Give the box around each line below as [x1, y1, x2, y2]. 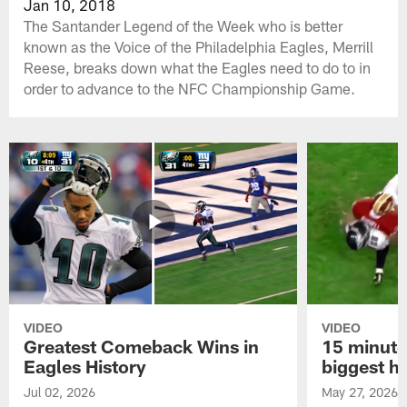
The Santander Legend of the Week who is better [24, 15, 343, 35]
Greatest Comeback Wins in [24, 335, 260, 358]
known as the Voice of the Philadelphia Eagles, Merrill [24, 36, 374, 55]
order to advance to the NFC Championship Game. [24, 78, 356, 97]
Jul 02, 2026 [24, 384, 96, 401]
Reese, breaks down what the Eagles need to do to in [24, 57, 372, 76]
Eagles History [24, 355, 147, 378]
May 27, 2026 [321, 384, 398, 401]
